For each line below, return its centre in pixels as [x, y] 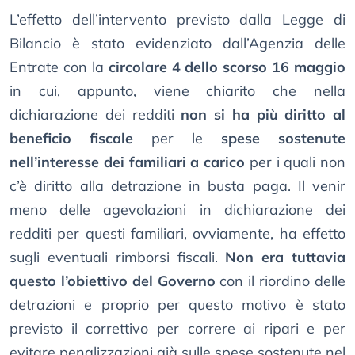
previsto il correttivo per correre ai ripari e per [177, 329]
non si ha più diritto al [263, 115]
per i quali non [295, 162]
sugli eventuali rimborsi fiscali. [118, 258]
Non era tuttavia [286, 258]
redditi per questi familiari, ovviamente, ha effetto [177, 234]
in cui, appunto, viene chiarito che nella [177, 91]
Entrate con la [59, 67]
